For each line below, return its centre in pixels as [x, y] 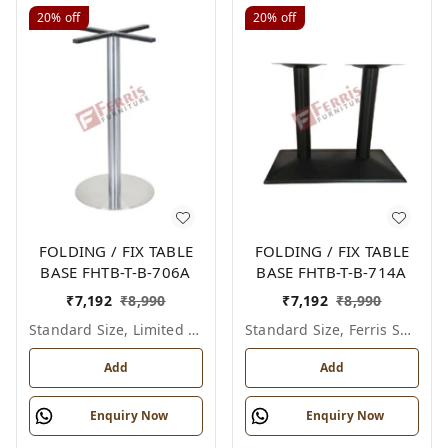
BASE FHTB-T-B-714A [332, 272]
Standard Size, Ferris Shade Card [405, 330]
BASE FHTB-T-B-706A [116, 272]
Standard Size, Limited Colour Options [193, 330]
